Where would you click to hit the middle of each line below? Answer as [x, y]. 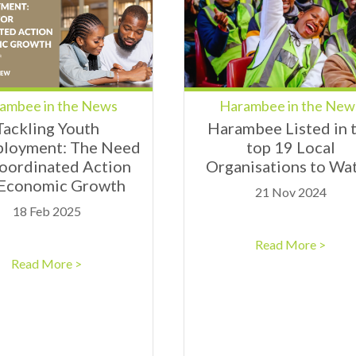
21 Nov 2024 [290, 192]
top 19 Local [290, 147]
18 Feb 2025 [46, 211]
